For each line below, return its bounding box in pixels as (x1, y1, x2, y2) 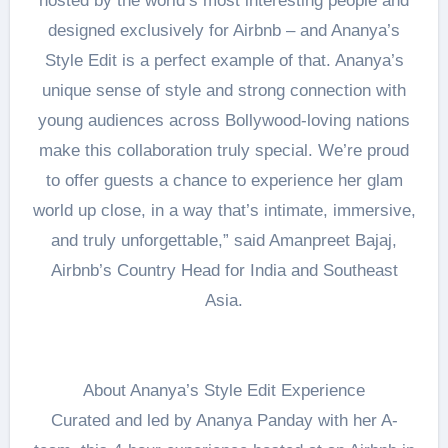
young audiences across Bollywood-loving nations (38, 111, 410, 130)
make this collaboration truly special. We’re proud (39, 141, 409, 160)
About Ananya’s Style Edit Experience (83, 381, 365, 400)
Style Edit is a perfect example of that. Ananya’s (44, 51, 404, 70)
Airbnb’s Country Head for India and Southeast (50, 261, 398, 280)
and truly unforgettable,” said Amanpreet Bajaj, (51, 231, 397, 250)
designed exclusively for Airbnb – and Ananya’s (48, 21, 400, 40)
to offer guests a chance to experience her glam (45, 171, 403, 190)
